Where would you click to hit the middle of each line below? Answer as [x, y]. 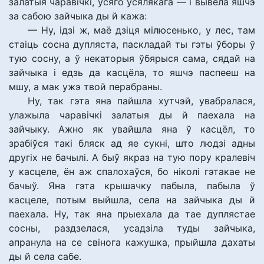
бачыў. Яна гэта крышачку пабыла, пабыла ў [132, 186]
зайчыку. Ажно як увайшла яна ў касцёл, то [132, 129]
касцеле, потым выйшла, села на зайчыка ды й [132, 200]
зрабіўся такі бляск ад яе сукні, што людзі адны [132, 143]
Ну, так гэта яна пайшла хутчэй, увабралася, [141, 101]
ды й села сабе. [45, 256]
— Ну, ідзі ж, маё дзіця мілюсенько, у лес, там [141, 30]
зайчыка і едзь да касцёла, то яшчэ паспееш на [132, 72]
